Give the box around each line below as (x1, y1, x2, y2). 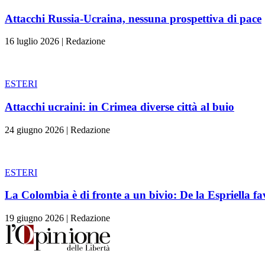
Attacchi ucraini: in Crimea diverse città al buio (5, 100, 234, 113)
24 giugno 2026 (5, 124, 64, 135)
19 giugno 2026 (5, 213, 64, 224)
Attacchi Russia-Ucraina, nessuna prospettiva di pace (5, 12, 261, 25)
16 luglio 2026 (5, 36, 59, 47)
